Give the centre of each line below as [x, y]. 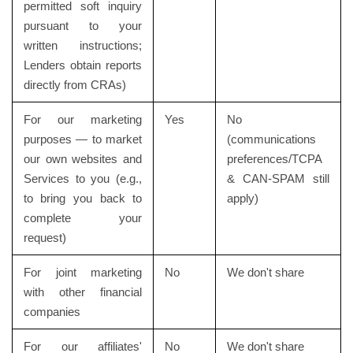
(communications [271, 139]
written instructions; [83, 45]
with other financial [83, 292]
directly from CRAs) [74, 85]
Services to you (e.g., [83, 178]
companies [52, 312]
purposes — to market [83, 139]
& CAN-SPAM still [278, 178]
